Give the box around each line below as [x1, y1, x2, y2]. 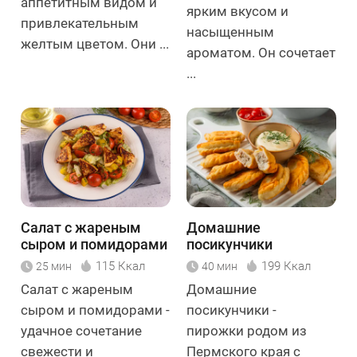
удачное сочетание [21, 323, 142, 339]
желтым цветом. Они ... [21, 35, 169, 52]
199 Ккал [261, 259, 311, 273]
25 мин [36, 260, 72, 273]
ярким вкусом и [186, 2, 288, 19]
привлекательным [21, 14, 139, 31]
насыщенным [186, 23, 274, 40]
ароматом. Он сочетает [186, 44, 335, 61]
